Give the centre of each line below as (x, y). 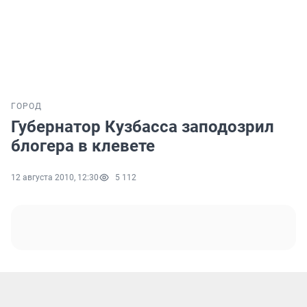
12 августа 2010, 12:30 (55, 178)
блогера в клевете (83, 146)
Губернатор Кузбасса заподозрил (143, 127)
